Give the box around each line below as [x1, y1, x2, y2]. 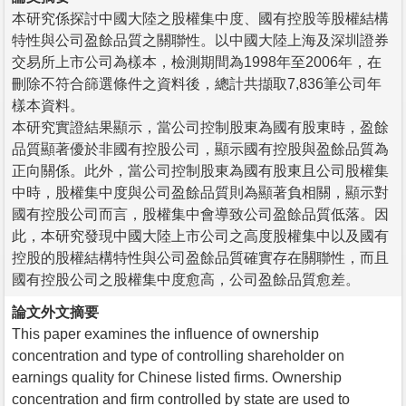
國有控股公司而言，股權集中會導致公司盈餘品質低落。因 [12, 206, 389, 222]
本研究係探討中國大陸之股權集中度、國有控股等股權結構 [12, 10, 389, 26]
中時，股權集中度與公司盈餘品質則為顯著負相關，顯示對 [12, 184, 389, 200]
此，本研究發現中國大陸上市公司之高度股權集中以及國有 [12, 227, 389, 244]
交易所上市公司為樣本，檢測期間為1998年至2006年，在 [12, 53, 382, 70]
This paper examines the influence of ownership [12, 325, 319, 342]
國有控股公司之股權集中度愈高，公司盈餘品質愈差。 [12, 271, 360, 287]
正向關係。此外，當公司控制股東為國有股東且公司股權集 [12, 162, 389, 179]
